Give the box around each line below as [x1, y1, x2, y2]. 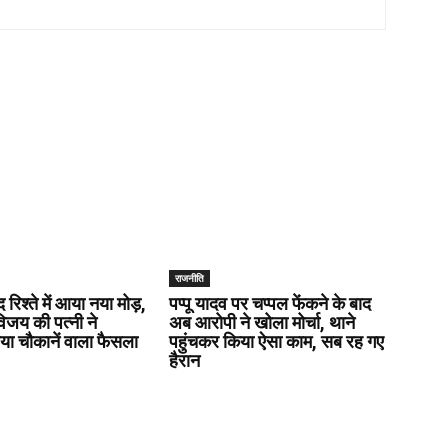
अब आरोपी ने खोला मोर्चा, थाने [168, 311, 355, 333]
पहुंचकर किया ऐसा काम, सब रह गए [168, 330, 384, 352]
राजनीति [174, 270, 204, 285]
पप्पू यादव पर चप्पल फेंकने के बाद [168, 292, 371, 314]
